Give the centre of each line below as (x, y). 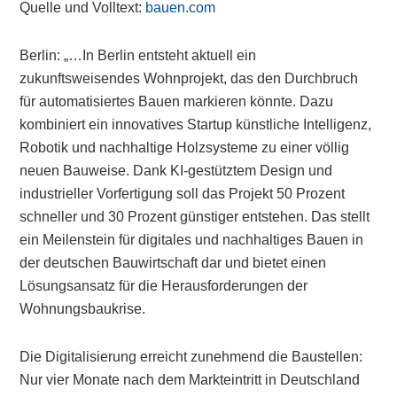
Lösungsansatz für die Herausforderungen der (164, 286)
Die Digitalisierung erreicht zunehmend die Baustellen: (191, 357)
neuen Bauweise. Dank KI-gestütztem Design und (176, 171)
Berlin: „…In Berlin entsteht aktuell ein (138, 55)
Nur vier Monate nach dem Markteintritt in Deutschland (190, 380)
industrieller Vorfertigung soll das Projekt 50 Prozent (183, 194)
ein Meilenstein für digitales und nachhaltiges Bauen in (192, 240)
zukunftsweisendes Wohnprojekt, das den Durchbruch (189, 78)
